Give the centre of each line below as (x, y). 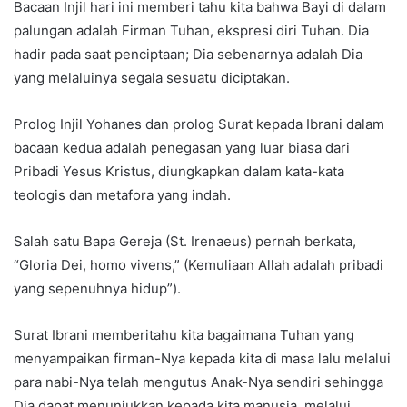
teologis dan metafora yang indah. (122, 195)
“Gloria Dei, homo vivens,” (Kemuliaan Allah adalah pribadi (199, 265)
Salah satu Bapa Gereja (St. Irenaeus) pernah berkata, (185, 242)
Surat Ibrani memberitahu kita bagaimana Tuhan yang (184, 335)
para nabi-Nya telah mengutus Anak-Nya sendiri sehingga (199, 382)
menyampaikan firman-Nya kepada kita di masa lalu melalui (202, 359)
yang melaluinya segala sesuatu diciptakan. (152, 78)
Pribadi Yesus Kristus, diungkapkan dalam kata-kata (179, 172)
